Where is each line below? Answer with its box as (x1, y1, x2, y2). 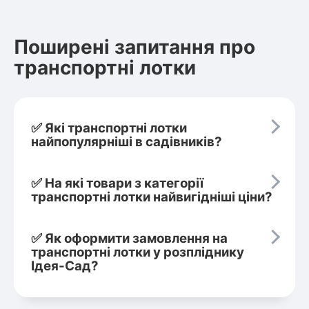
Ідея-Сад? (31, 257, 99, 274)
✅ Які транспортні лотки (31, 119, 187, 136)
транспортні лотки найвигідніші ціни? (31, 188, 272, 205)
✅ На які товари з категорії (31, 175, 203, 191)
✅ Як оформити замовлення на (31, 230, 228, 246)
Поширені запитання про (14, 34, 255, 59)
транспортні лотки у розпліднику (31, 243, 244, 260)
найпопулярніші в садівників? (31, 133, 222, 150)
